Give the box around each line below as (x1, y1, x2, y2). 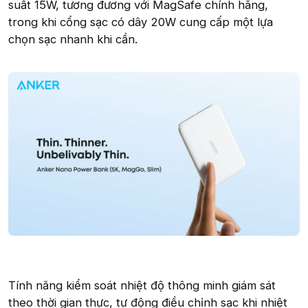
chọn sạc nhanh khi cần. (8, 32, 137, 46)
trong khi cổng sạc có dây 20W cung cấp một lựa (8, 14, 273, 29)
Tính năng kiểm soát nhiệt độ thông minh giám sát (8, 278, 276, 293)
